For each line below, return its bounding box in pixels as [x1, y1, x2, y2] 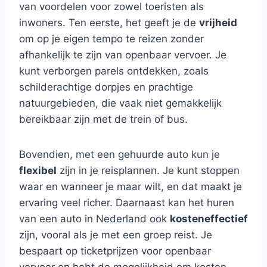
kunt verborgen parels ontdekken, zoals [19, 65, 209, 77]
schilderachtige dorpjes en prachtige [19, 81, 193, 93]
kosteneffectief [170, 213, 248, 225]
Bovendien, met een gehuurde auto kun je [19, 148, 220, 160]
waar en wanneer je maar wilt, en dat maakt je [19, 181, 242, 193]
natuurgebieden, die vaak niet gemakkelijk [19, 97, 222, 109]
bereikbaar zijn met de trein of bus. [19, 113, 188, 125]
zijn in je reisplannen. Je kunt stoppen [57, 164, 240, 176]
